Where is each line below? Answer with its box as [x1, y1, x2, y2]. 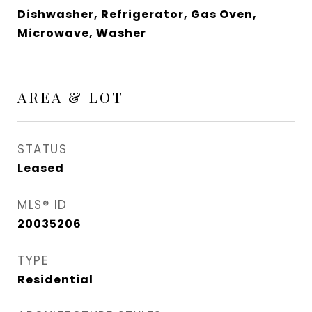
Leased [17, 160, 64, 176]
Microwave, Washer [17, 25, 146, 41]
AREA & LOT [17, 87, 124, 107]
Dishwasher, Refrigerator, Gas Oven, [17, 6, 257, 22]
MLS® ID [17, 196, 68, 213]
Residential [17, 272, 93, 288]
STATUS [17, 141, 67, 157]
